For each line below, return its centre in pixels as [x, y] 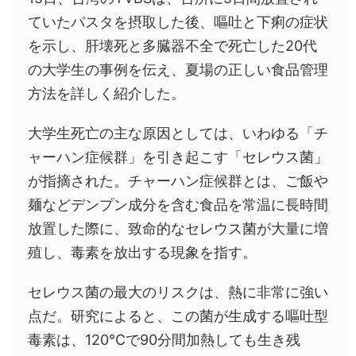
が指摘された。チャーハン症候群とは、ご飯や [178, 181]
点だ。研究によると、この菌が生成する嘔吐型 [178, 316]
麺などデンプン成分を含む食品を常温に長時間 [178, 205]
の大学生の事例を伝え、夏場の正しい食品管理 [178, 70]
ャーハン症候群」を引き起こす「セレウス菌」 [178, 157]
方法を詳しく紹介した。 [106, 94]
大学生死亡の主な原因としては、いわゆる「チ [178, 133]
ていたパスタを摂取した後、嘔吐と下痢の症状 [178, 22]
